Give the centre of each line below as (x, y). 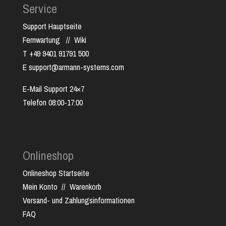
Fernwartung (44, 40)
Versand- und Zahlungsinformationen (78, 201)
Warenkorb (85, 187)
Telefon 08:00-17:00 (52, 103)
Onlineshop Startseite (56, 173)
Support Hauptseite (52, 26)
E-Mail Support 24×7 (53, 89)
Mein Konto (40, 187)
